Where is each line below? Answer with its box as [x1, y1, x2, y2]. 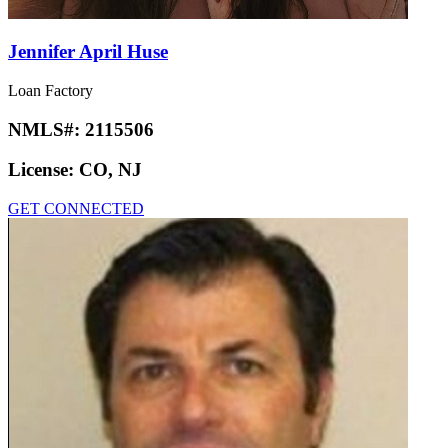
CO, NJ [79, 159, 142, 181]
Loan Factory [8, 81, 93, 99]
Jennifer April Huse [8, 41, 168, 63]
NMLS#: [8, 118, 85, 140]
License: [8, 159, 79, 181]
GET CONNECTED [8, 200, 144, 218]
